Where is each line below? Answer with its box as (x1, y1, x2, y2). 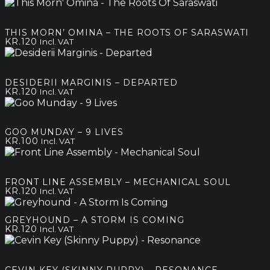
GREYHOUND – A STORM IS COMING (5, 215, 184, 226)
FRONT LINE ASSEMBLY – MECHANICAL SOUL (5, 176, 231, 187)
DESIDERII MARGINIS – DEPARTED (5, 77, 178, 88)
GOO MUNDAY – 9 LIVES (5, 127, 124, 138)
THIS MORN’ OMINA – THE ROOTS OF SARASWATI (5, 27, 249, 38)
